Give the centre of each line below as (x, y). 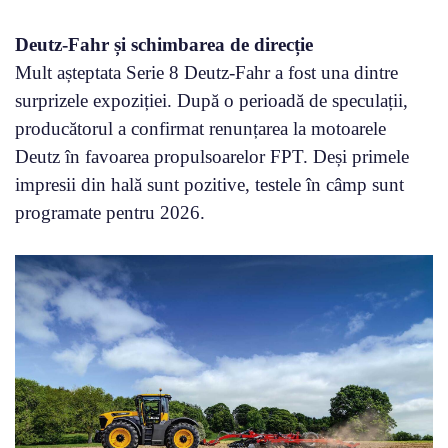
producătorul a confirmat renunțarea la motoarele (200, 129)
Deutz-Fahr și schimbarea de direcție (164, 45)
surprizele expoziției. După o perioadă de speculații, (211, 101)
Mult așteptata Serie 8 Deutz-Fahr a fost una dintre (206, 73)
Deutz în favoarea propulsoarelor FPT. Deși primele (212, 157)
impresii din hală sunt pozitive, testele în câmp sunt (209, 185)
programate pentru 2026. (110, 213)
